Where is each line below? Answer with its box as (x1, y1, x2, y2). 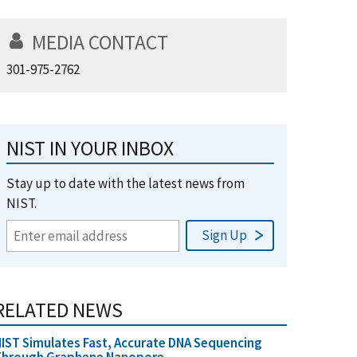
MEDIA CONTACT (32, 29, 168, 55)
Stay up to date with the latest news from (6, 175, 245, 192)
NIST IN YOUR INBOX (6, 135, 174, 161)
